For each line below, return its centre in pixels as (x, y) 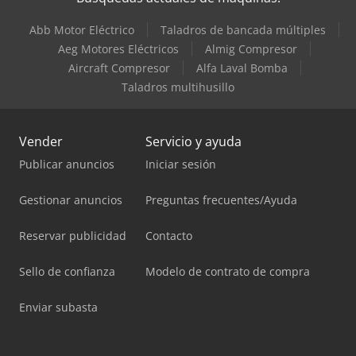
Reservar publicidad (73, 236)
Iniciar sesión (181, 164)
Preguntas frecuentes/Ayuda (221, 200)
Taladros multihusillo (178, 87)
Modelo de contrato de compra (228, 272)
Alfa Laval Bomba (242, 68)
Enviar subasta (58, 308)
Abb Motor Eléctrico (82, 30)
